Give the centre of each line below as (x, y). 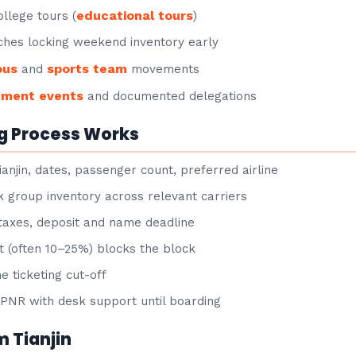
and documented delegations (170, 96)
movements (164, 69)
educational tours (135, 15)
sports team (87, 69)
